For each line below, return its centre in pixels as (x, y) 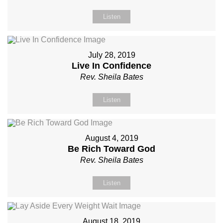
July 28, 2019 (111, 55)
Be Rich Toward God (111, 149)
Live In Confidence (111, 65)
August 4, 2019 (111, 138)
